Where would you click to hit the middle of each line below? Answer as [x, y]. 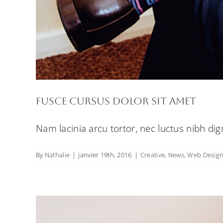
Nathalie [57, 155]
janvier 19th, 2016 [105, 155]
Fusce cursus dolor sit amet [116, 101]
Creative [153, 155]
